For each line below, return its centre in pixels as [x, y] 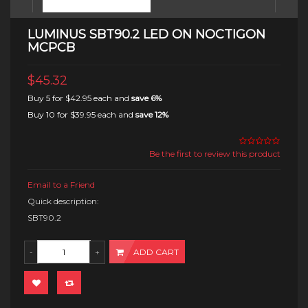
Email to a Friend [61, 185]
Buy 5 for [46, 98]
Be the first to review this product [215, 154]
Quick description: [63, 201]
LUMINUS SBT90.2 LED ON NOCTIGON [146, 34]
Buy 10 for [49, 114]
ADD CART [156, 252]
